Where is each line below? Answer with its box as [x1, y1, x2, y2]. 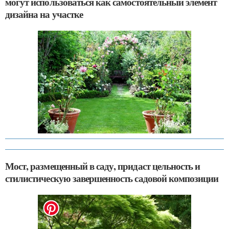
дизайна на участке [5, 7, 83, 21]
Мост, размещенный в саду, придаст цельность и [5, 158, 200, 173]
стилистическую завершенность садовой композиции [5, 171, 219, 185]
